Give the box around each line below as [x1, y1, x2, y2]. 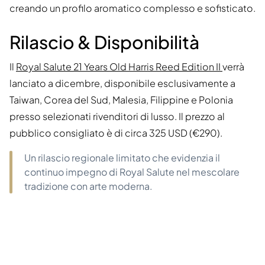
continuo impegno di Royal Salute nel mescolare [24, 166, 240, 179]
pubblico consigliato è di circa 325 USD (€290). [9, 127, 222, 140]
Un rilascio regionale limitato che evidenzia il [24, 151, 220, 164]
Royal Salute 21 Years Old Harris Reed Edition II [16, 60, 222, 73]
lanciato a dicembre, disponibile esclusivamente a [9, 77, 235, 90]
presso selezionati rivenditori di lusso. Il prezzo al [9, 110, 225, 123]
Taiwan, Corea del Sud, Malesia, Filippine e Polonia [9, 93, 233, 106]
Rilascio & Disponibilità [9, 31, 199, 54]
